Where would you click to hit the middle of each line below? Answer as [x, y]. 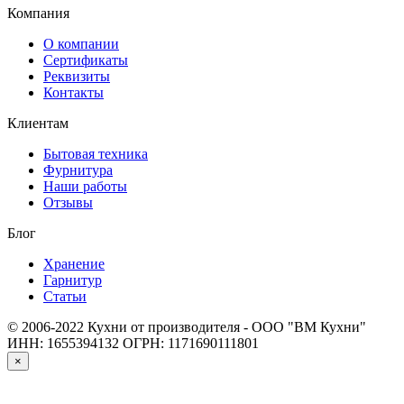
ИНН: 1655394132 [63, 343]
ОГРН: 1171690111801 [191, 343]
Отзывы [68, 202]
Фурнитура [78, 170]
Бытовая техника [96, 154]
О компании [81, 44]
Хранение [74, 264]
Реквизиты [77, 76]
